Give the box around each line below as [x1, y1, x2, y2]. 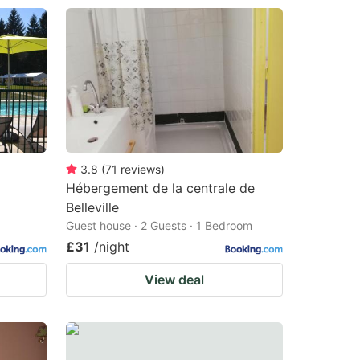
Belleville [66, 198, 119, 215]
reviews [121, 162, 161, 176]
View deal [145, 271, 204, 288]
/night [94, 238, 129, 255]
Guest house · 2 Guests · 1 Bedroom [66, 218, 252, 232]
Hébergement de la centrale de [66, 179, 255, 196]
